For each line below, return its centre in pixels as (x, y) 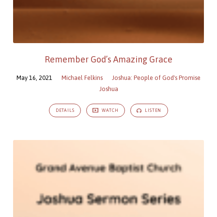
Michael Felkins (82, 77)
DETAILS (65, 111)
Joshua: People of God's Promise (156, 77)
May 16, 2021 (34, 77)
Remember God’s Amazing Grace (108, 59)
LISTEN (153, 111)
